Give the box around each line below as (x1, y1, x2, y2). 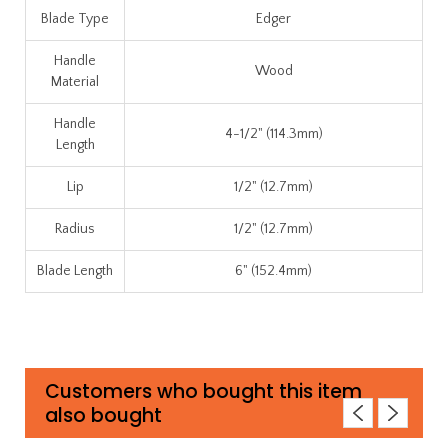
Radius (55, 220, 95, 237)
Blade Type (41, 10, 109, 27)
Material (51, 73, 99, 90)
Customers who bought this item (45, 377, 362, 405)
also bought (45, 401, 162, 429)
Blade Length (37, 262, 113, 279)
